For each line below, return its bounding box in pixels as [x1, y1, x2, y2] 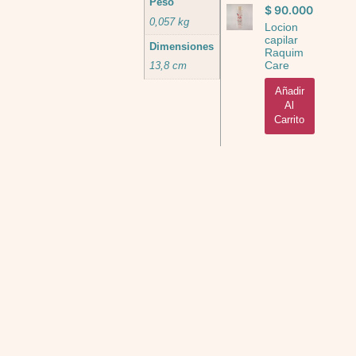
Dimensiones [149, 41, 215, 53]
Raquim [264, 45, 304, 59]
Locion [264, 20, 298, 33]
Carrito [274, 114, 305, 126]
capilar [264, 33, 298, 46]
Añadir [274, 85, 304, 98]
